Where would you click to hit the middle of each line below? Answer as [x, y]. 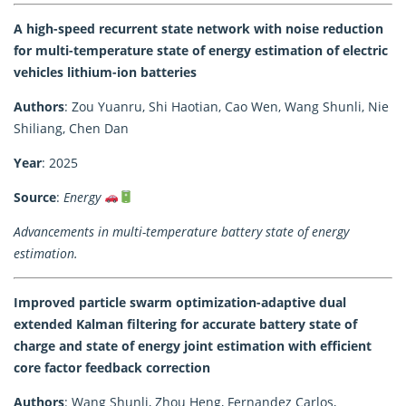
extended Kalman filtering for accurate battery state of [185, 324]
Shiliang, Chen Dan [71, 128]
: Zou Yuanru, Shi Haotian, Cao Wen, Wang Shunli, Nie [227, 106]
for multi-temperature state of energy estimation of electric [201, 50]
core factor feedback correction [112, 367]
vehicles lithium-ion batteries [105, 72]
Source [35, 197]
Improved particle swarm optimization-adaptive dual [180, 302]
